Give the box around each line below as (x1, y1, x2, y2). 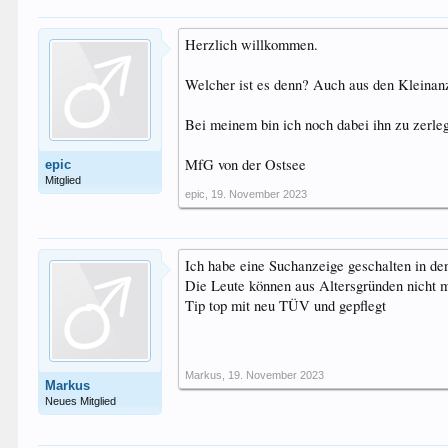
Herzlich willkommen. (185, 35, 319, 54)
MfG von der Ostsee (185, 155, 307, 174)
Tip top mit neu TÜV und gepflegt (185, 296, 387, 315)
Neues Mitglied (45, 395, 117, 407)
